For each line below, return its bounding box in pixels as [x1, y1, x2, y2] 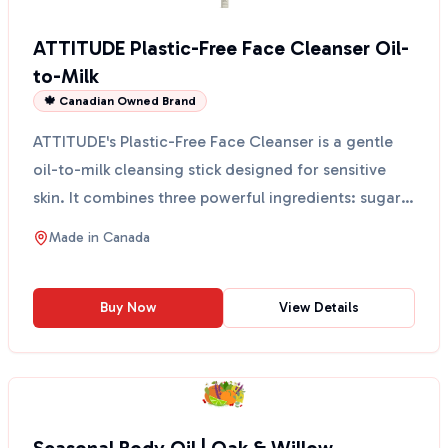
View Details [279, 299, 359, 316]
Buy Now [100, 299, 156, 316]
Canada [103, 229, 150, 246]
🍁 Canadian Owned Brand [44, 94, 196, 108]
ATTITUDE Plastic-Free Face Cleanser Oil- [33, 36, 409, 60]
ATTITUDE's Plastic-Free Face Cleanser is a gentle [33, 132, 393, 151]
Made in [49, 229, 103, 246]
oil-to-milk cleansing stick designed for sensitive [33, 160, 386, 179]
